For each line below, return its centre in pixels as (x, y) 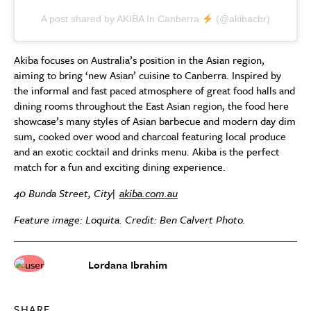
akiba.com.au (149, 193)
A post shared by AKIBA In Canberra (122, 19)
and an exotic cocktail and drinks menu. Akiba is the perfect (146, 152)
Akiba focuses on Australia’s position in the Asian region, (139, 60)
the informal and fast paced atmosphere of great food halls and (154, 91)
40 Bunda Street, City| (67, 193)
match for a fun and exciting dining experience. (120, 167)
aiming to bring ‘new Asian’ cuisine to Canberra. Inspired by (148, 75)
